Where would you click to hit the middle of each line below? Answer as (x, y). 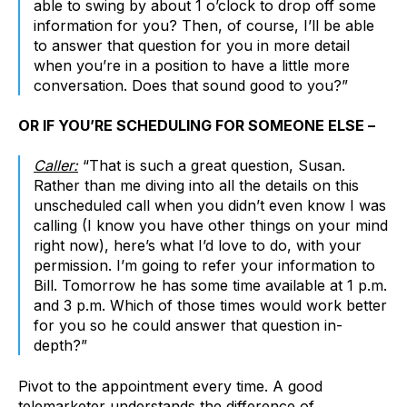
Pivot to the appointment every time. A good (170, 386)
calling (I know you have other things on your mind (211, 226)
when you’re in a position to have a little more (192, 65)
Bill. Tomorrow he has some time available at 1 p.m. (210, 286)
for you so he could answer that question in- (188, 326)
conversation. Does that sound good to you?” (191, 85)
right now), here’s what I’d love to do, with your (198, 246)
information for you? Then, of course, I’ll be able (204, 25)
